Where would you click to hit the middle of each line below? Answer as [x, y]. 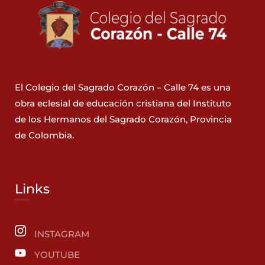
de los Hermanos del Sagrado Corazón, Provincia [123, 119]
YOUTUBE [57, 255]
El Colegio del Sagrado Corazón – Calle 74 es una [123, 88]
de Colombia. [44, 135]
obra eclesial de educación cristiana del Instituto [123, 104]
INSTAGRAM [62, 234]
